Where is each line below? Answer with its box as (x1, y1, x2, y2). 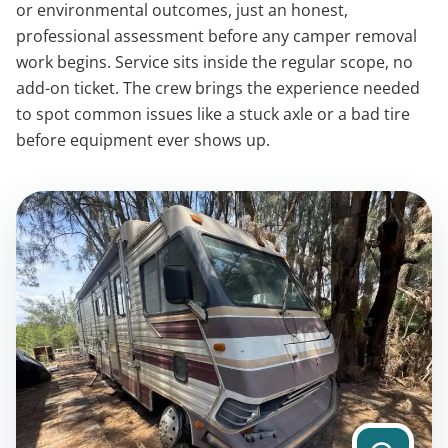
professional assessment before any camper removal (16, 25, 417, 48)
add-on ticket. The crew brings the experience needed (16, 77, 420, 100)
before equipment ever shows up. (16, 129, 270, 152)
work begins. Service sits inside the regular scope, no (16, 51, 413, 74)
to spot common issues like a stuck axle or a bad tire (16, 103, 410, 126)
